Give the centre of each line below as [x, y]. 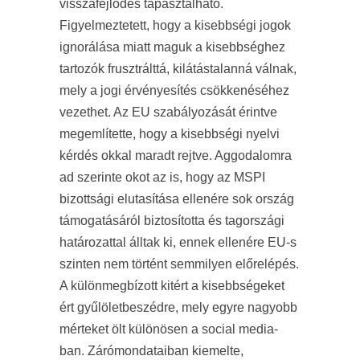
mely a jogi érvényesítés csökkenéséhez [174, 90]
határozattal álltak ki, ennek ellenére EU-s [178, 242]
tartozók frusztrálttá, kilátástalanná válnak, [178, 69]
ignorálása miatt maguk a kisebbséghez [172, 47]
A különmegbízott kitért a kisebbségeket [172, 286]
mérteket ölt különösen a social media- [169, 329]
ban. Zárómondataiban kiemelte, [151, 351]
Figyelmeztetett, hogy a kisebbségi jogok [175, 25]
